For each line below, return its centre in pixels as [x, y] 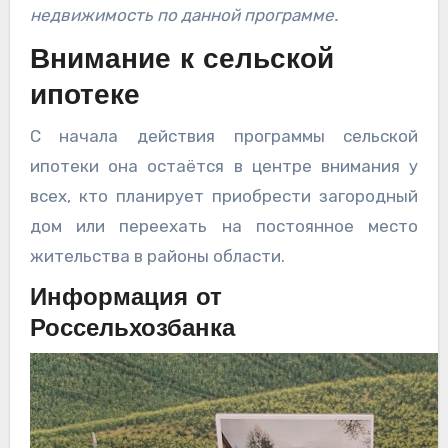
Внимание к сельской [181, 60]
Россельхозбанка [132, 330]
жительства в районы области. [157, 256]
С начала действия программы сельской [224, 136]
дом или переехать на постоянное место [224, 226]
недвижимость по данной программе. [183, 14]
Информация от [125, 299]
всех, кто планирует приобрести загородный [224, 196]
